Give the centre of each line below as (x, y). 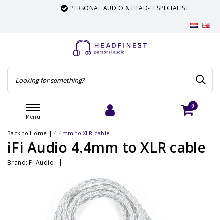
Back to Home (27, 133)
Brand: (17, 162)
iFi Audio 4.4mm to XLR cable (107, 147)
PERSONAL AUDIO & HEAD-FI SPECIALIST (119, 8)
